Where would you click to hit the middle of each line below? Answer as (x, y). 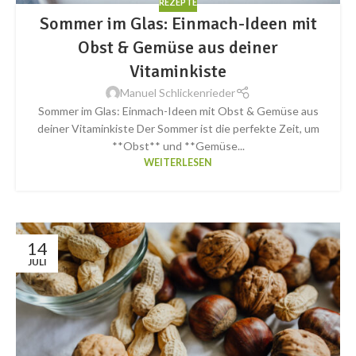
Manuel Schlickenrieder (178, 92)
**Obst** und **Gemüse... (178, 145)
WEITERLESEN (178, 162)
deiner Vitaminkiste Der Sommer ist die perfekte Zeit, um (178, 128)
